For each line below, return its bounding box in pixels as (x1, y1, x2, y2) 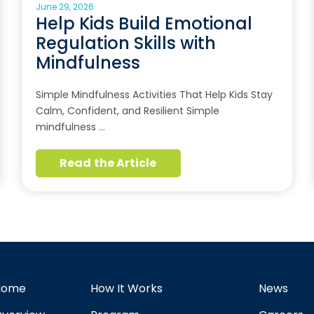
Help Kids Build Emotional (35, 12, 252, 35)
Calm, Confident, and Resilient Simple (35, 104, 219, 118)
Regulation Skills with (35, 32, 216, 55)
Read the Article (60, 155, 157, 171)
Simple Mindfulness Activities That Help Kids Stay (35, 88, 273, 102)
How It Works (90, 280, 163, 296)
